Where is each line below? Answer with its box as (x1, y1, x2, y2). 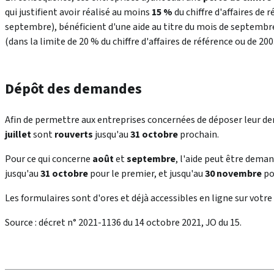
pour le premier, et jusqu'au (88, 167, 205, 181)
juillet (5, 128, 31, 142)
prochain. (178, 128, 219, 142)
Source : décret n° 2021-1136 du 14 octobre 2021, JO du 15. (5, 216, 242, 230)
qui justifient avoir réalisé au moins (5, 6, 152, 20)
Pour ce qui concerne (5, 152, 92, 166)
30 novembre (205, 167, 262, 181)
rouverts (54, 128, 93, 142)
